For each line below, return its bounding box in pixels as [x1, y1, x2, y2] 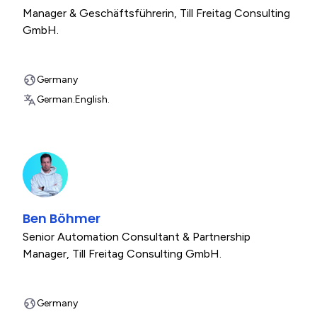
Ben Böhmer [23, 209, 100, 227]
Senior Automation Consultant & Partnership [23, 230, 250, 243]
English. [75, 93, 110, 105]
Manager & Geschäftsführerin [23, 6, 174, 20]
